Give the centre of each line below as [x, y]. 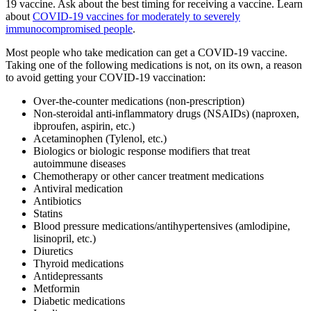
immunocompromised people [69, 29]
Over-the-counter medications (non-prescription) [139, 101]
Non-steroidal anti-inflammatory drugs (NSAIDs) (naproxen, [166, 114]
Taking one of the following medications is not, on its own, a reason [154, 65]
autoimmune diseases [79, 164]
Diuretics [53, 251]
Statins [48, 214]
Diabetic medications [79, 301]
